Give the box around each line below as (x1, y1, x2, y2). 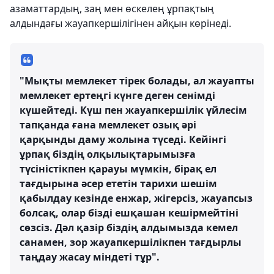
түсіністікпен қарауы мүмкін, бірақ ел (20, 162, 217, 176)
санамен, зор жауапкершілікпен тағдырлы (20, 235, 242, 249)
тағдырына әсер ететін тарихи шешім (20, 177, 217, 190)
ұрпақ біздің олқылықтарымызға (20, 147, 196, 161)
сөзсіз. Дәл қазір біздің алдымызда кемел (20, 221, 238, 234)
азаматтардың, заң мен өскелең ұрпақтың (10, 2, 214, 15)
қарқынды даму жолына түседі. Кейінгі (20, 133, 226, 146)
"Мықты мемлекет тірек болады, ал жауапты (20, 74, 254, 87)
